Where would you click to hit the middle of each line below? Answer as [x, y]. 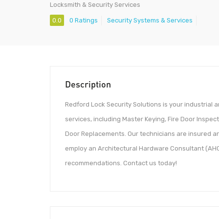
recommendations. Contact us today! [121, 163]
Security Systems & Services [150, 21]
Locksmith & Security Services [95, 5]
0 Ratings [84, 21]
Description [88, 84]
